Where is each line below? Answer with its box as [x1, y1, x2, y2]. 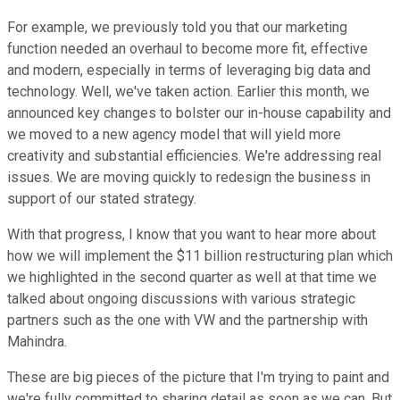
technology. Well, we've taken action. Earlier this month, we [7, 83, 370, 101]
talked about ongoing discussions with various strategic [7, 290, 355, 308]
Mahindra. [7, 333, 67, 351]
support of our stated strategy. [7, 190, 196, 208]
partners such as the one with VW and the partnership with [7, 312, 368, 329]
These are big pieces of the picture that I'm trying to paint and [7, 369, 389, 387]
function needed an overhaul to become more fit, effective [7, 40, 368, 58]
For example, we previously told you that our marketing [7, 19, 347, 37]
